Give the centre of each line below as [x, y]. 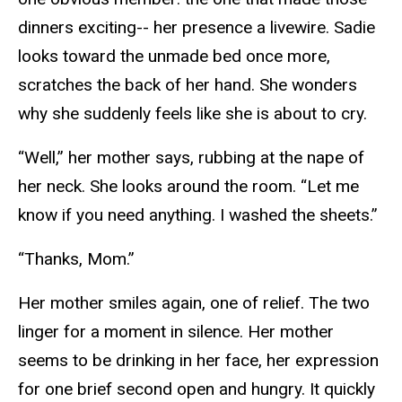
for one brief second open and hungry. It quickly [197, 389]
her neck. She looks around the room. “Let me [188, 187]
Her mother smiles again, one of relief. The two [194, 302]
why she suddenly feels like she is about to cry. [192, 114]
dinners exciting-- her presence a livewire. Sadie [197, 28]
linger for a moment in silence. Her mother [176, 331]
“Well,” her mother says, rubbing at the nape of [191, 158]
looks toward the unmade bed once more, [174, 57]
